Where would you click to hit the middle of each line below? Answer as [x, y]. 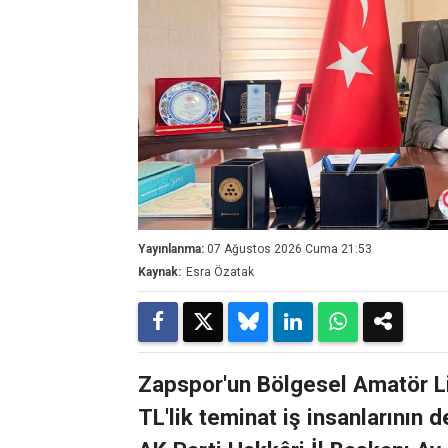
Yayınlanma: [171, 249]
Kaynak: [159, 272]
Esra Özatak [220, 272]
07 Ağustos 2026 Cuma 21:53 [289, 249]
